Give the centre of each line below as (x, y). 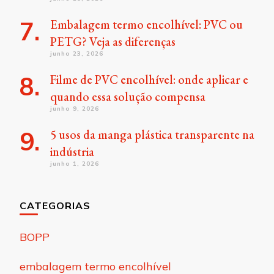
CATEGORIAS (55, 206)
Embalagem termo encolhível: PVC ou (146, 25)
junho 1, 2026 (75, 164)
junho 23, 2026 (77, 54)
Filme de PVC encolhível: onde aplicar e (149, 80)
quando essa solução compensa (128, 97)
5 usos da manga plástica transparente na (152, 135)
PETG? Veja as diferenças (113, 42)
